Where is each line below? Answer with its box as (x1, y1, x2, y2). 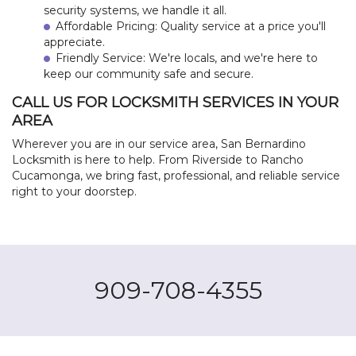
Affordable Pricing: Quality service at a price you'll (56, 18, 326, 33)
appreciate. (44, 34, 105, 49)
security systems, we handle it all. (44, 2, 226, 17)
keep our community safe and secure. (44, 66, 253, 81)
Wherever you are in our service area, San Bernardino (12, 136, 306, 151)
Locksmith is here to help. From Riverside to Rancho (12, 152, 304, 167)
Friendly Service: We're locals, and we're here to (56, 50, 318, 65)
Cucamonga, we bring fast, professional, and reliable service (12, 168, 340, 183)
